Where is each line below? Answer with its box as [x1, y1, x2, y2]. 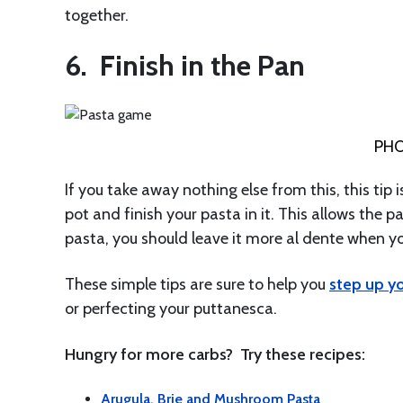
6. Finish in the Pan [65, 47, 305, 83]
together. [65, 4, 129, 25]
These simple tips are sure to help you [65, 273, 329, 294]
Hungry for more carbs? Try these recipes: [65, 344, 365, 364]
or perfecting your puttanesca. [65, 298, 277, 318]
